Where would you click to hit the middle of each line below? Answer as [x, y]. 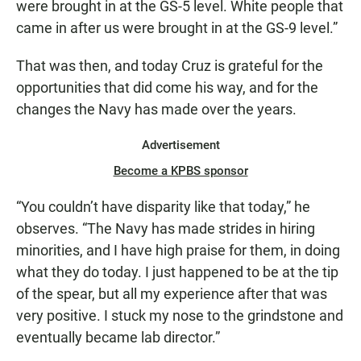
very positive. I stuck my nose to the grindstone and [180, 315]
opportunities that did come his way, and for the [167, 87]
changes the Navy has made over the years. [156, 109]
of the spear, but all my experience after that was [172, 293]
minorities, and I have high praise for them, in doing [178, 250]
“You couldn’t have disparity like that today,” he [163, 206]
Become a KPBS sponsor [180, 170]
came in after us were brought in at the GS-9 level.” [177, 27]
